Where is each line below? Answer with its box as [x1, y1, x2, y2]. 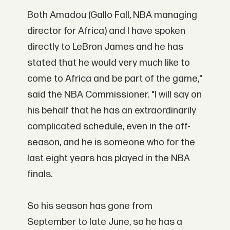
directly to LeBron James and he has [27, 41, 184, 53]
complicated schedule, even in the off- [27, 120, 191, 132]
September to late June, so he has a [27, 216, 183, 228]
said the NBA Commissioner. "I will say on [27, 88, 202, 101]
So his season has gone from [27, 200, 153, 212]
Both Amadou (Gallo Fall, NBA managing [27, 9, 198, 21]
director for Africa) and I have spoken [27, 25, 186, 37]
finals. [27, 168, 53, 180]
